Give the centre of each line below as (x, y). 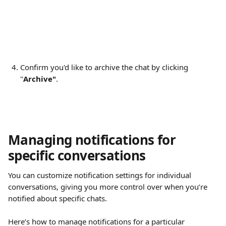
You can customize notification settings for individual (101, 175)
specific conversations (77, 155)
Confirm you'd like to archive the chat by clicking (105, 67)
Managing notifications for (94, 140)
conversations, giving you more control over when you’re (109, 187)
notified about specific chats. (58, 198)
